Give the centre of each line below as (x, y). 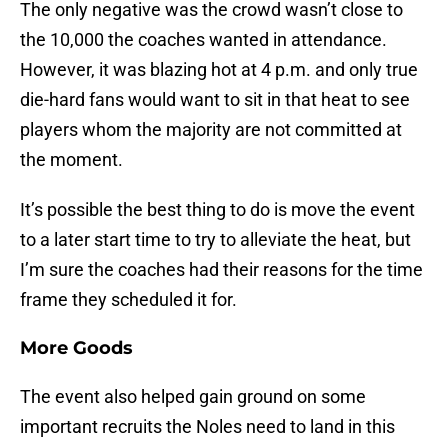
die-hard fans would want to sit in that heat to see (215, 100)
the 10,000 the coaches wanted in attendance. (203, 40)
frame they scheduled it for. (128, 300)
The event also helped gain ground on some (193, 397)
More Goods (76, 348)
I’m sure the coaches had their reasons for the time (221, 270)
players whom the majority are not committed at (211, 130)
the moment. (71, 160)
